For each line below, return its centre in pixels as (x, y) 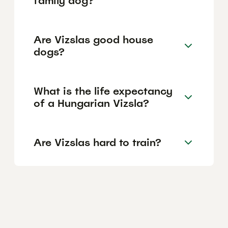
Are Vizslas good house (93, 39)
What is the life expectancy (103, 91)
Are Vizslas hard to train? (97, 142)
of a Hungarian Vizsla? (91, 103)
